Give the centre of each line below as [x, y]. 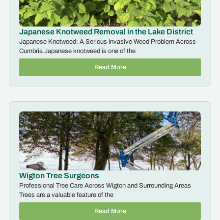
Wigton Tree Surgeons [59, 176]
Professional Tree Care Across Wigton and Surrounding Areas [105, 186]
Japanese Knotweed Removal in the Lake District [106, 32]
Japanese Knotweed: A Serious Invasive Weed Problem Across [107, 42]
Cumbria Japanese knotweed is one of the [77, 51]
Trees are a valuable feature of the [66, 195]
